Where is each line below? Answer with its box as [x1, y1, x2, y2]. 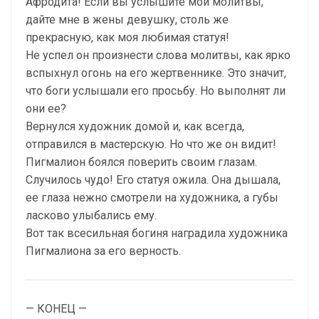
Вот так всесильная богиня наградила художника [26, 226, 288, 241]
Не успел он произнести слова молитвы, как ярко [26, 48, 291, 63]
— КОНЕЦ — [26, 302, 87, 316]
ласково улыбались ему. [26, 209, 157, 223]
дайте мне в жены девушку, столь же [26, 13, 229, 27]
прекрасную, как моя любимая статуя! [26, 31, 229, 45]
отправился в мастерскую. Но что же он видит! [26, 137, 276, 152]
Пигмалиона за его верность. [26, 244, 181, 258]
